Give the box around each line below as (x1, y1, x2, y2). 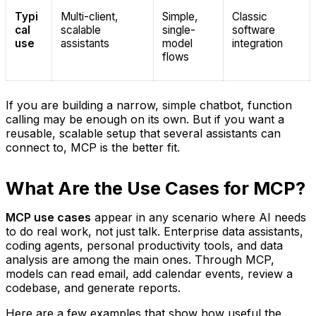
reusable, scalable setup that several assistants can (6, 126, 281, 140)
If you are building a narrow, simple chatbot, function (6, 97, 292, 112)
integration (232, 36, 283, 50)
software (232, 23, 275, 37)
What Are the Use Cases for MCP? (6, 176, 305, 199)
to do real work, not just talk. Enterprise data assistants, (6, 224, 303, 238)
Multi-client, (61, 9, 118, 23)
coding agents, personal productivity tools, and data (6, 238, 283, 253)
